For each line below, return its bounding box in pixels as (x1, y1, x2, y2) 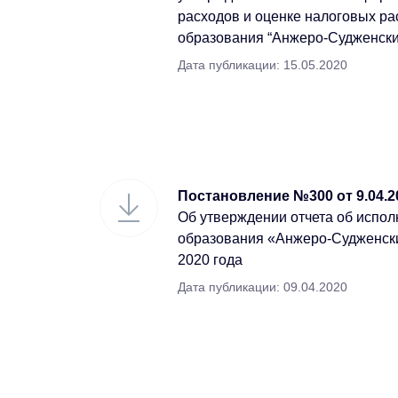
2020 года (178, 252, 243, 267)
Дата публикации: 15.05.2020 (178, 58, 347, 72)
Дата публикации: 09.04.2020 (178, 280, 347, 294)
